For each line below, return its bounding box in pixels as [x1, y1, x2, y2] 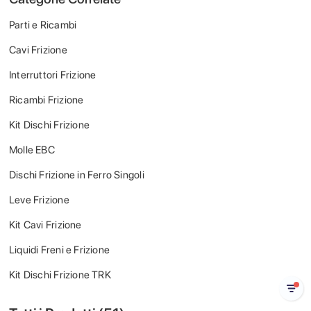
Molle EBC [9, 144, 55, 156]
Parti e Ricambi [9, 19, 77, 31]
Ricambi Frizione [9, 94, 84, 106]
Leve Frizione [9, 194, 69, 206]
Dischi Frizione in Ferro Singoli [9, 169, 144, 181]
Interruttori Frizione [9, 69, 96, 81]
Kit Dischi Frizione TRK [9, 269, 111, 281]
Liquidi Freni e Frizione [9, 244, 110, 256]
